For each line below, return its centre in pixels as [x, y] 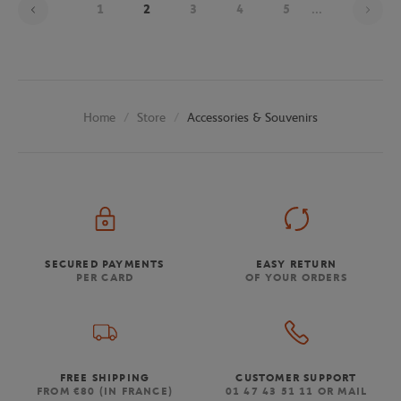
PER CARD [105, 278]
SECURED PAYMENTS [105, 264]
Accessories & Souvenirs [252, 117]
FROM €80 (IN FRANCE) [105, 392]
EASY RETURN [296, 264]
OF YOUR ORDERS [296, 278]
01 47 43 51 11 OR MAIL [296, 392]
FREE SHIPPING [105, 378]
